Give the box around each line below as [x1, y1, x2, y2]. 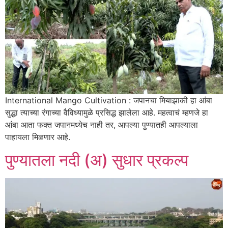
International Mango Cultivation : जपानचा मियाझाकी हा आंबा [5, 95, 212, 106]
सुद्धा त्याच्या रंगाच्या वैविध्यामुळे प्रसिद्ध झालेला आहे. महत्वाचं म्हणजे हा [5, 107, 208, 118]
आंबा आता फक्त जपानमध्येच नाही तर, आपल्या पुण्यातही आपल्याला [5, 120, 198, 130]
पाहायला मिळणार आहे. [5, 132, 70, 142]
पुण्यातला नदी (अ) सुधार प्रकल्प [5, 150, 188, 170]
